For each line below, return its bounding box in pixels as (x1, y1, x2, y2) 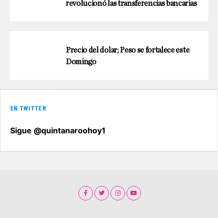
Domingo (66, 57, 96, 66)
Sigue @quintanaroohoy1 (10, 125, 106, 135)
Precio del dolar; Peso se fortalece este (66, 46, 190, 54)
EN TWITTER (10, 103, 46, 112)
